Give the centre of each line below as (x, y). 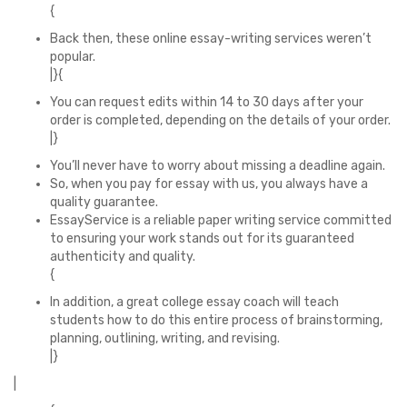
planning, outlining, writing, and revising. (165, 338)
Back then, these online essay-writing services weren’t (211, 39)
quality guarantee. (104, 202)
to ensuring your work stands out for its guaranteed (202, 238)
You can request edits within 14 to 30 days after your (207, 102)
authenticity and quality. (123, 257)
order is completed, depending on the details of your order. (220, 120)
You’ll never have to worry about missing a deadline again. (218, 166)
